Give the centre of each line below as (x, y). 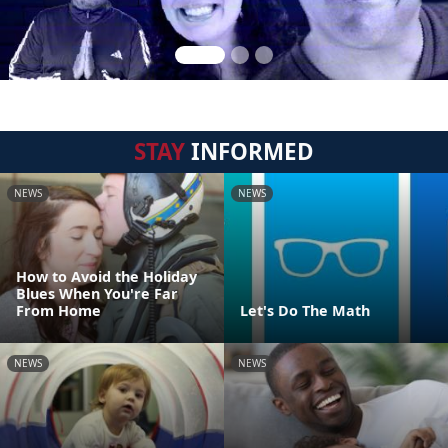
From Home (58, 310)
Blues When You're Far (97, 293)
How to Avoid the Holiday (106, 276)
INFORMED (249, 151)
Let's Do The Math (305, 310)
